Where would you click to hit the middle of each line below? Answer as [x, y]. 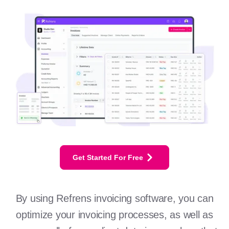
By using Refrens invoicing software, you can [114, 199]
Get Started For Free [108, 158]
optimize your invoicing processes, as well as [114, 215]
